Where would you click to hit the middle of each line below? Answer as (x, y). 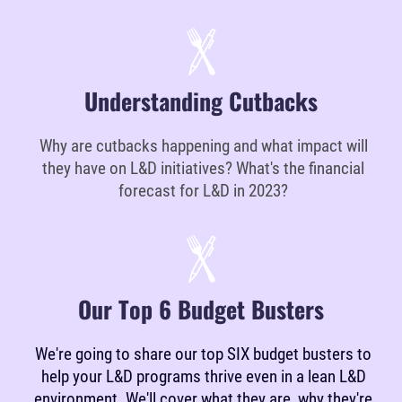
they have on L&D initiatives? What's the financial (203, 169)
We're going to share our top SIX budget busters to (203, 354)
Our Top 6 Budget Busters (201, 309)
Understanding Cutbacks (201, 101)
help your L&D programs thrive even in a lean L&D (203, 376)
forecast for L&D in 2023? (203, 191)
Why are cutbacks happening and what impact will (203, 146)
